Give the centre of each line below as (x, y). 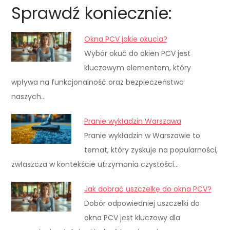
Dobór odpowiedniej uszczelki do (142, 203)
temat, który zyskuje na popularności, (151, 150)
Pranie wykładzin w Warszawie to (142, 135)
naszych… (29, 96)
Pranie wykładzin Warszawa (132, 121)
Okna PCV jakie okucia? (126, 39)
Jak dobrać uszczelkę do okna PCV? (148, 189)
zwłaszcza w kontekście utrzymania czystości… (95, 164)
